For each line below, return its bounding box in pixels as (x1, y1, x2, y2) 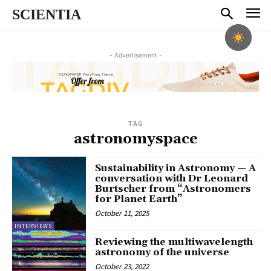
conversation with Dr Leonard (95, 172, 249, 185)
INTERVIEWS (15, 222, 52, 230)
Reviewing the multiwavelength (95, 236, 253, 249)
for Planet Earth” (95, 193, 183, 206)
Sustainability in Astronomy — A (95, 162, 256, 175)
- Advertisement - (109, 51, 162, 59)
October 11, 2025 (95, 208, 149, 219)
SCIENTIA (12, 7, 81, 22)
